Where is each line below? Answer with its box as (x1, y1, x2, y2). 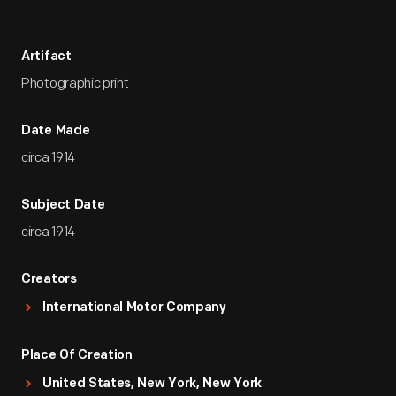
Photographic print (21, 75, 129, 92)
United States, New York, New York (42, 377, 263, 391)
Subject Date (21, 199, 105, 212)
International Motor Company (42, 301, 226, 315)
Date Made (21, 125, 90, 138)
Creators (21, 273, 77, 286)
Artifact (21, 50, 72, 64)
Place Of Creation (21, 349, 133, 362)
